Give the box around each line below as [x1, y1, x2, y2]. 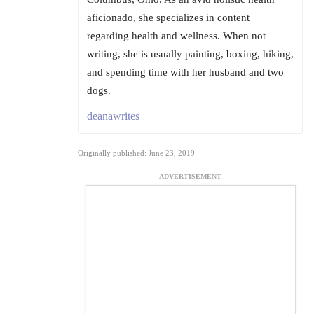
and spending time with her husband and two [87, 67, 284, 78]
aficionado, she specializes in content [87, 12, 250, 24]
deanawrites [87, 110, 139, 123]
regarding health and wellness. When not [87, 30, 266, 42]
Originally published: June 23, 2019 [78, 149, 195, 158]
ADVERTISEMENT [159, 172, 221, 181]
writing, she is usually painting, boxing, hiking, [87, 48, 294, 60]
